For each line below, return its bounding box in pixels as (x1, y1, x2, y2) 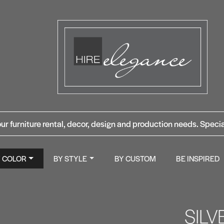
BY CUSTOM (114, 153, 156, 164)
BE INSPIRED (176, 153, 220, 164)
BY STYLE (53, 153, 87, 164)
